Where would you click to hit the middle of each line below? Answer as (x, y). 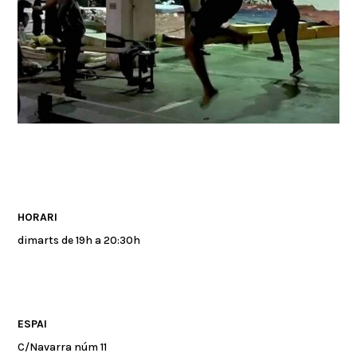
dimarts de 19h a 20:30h (79, 240)
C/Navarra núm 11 (63, 347)
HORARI (38, 217)
